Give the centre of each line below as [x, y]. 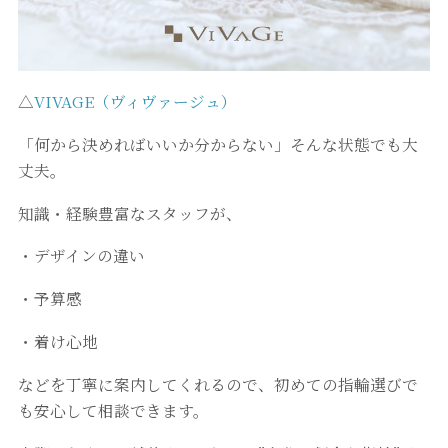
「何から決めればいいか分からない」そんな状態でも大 [217, 143]
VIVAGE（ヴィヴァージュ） [135, 100]
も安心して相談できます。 [113, 409]
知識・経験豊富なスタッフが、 [129, 212]
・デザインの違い [81, 255]
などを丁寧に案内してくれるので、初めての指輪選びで [217, 383]
